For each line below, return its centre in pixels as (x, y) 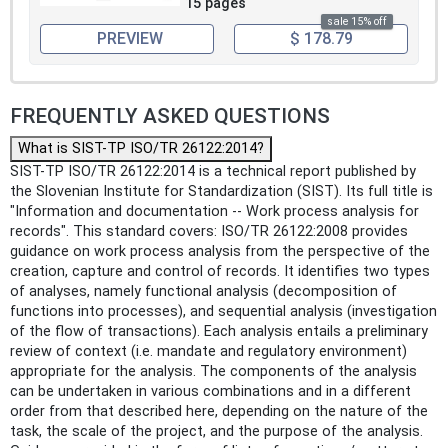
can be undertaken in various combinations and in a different (210, 392)
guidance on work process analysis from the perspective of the (220, 252)
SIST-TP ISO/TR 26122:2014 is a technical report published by (213, 172)
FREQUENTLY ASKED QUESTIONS (170, 116)
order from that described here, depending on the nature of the (219, 412)
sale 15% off (357, 21)
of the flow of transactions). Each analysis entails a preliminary (219, 332)
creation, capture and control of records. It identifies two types (220, 272)
